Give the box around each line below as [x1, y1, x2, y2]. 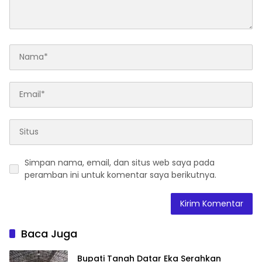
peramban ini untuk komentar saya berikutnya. [25, 168, 216, 181]
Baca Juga [21, 226, 77, 241]
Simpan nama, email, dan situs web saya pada [25, 156, 215, 168]
